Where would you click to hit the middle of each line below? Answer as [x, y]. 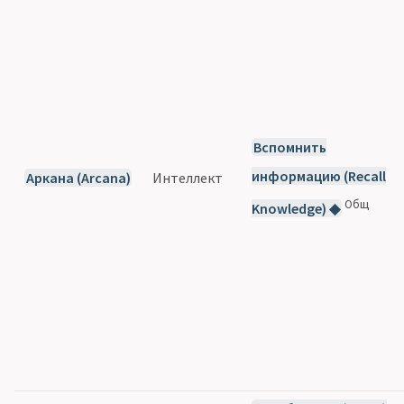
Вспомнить [289, 147]
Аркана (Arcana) [78, 177]
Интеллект [188, 177]
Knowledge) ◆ [296, 209]
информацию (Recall [319, 175]
